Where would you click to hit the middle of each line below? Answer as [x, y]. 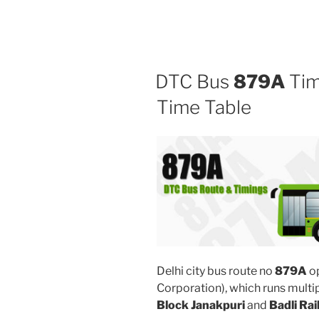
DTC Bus [194, 81]
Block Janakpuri [201, 305]
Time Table [204, 107]
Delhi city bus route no [216, 271]
